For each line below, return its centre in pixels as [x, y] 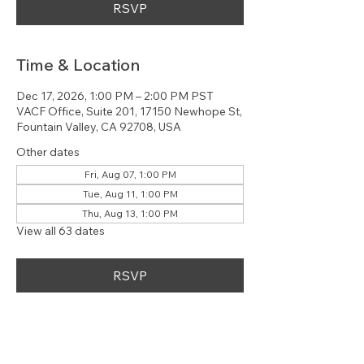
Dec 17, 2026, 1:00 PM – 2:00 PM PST [115, 96]
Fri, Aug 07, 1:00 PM [130, 174]
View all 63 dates [61, 231]
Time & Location [78, 65]
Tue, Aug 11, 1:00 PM [130, 194]
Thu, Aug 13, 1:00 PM [130, 213]
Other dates [48, 152]
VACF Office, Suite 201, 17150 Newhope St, [129, 111]
